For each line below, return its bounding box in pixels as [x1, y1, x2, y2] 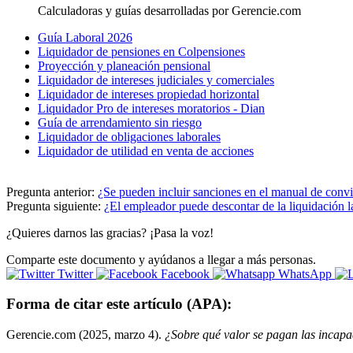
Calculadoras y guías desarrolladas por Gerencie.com [38, 3, 301, 17]
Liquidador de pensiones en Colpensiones [38, 44, 245, 58]
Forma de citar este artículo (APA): [6, 295, 232, 313]
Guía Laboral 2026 [38, 30, 132, 44]
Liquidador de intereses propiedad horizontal [38, 87, 259, 101]
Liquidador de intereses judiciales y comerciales [38, 72, 274, 87]
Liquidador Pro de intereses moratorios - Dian [38, 101, 265, 115]
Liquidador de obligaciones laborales [38, 129, 221, 143]
